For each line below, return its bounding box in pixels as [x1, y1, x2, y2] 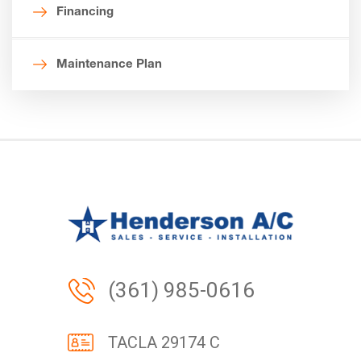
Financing [56, 6, 114, 19]
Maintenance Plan [56, 58, 162, 71]
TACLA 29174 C [108, 333, 220, 353]
